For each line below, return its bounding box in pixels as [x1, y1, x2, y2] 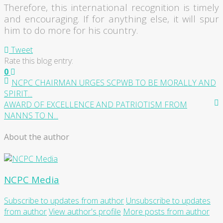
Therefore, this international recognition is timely [4, 1, 219, 14]
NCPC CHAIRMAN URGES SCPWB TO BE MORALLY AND [11, 77, 216, 89]
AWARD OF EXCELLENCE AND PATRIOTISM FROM [4, 99, 187, 111]
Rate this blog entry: [4, 55, 73, 67]
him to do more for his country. [4, 24, 138, 37]
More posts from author [123, 206, 210, 217]
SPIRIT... [4, 88, 32, 100]
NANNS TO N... [4, 110, 58, 121]
